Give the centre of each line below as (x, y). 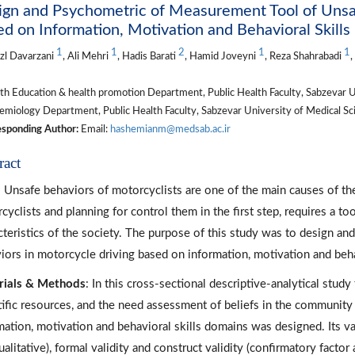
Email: (94, 129)
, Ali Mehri (86, 56)
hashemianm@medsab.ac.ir (170, 129)
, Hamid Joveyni (221, 56)
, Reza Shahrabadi (304, 56)
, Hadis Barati (147, 56)
